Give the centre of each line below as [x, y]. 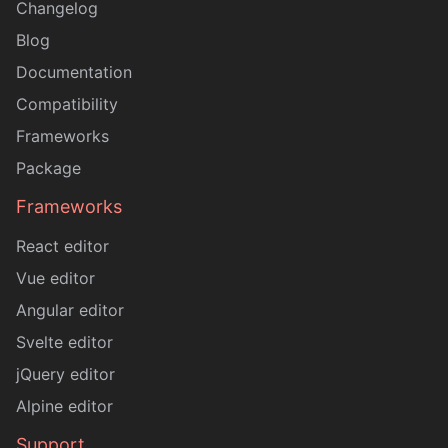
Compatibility [67, 104]
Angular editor [70, 310]
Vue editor [55, 278]
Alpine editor [64, 406]
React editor [62, 246]
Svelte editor [64, 342]
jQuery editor [65, 374]
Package [48, 168]
